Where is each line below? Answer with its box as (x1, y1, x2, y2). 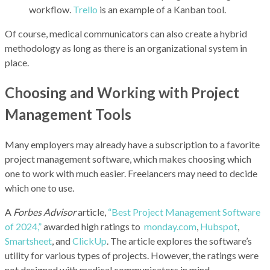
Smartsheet (5, 234, 52, 246)
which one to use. (5, 181, 74, 193)
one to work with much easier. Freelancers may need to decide (5, 167, 257, 179)
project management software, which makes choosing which (5, 152, 251, 165)
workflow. (29, 3, 73, 15)
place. (5, 56, 29, 68)
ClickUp (72, 234, 107, 246)
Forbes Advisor (13, 206, 76, 218)
